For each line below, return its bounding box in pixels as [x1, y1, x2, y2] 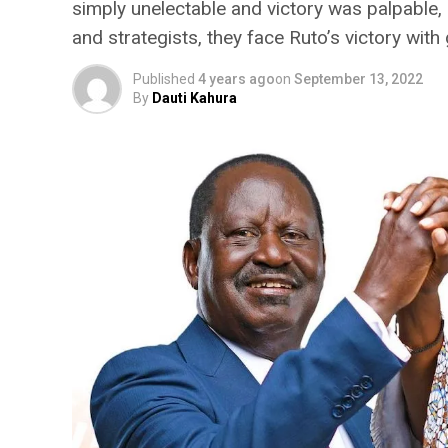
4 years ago [198, 71, 275, 87]
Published [133, 71, 195, 87]
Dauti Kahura [152, 90, 237, 106]
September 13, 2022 [294, 71, 423, 87]
